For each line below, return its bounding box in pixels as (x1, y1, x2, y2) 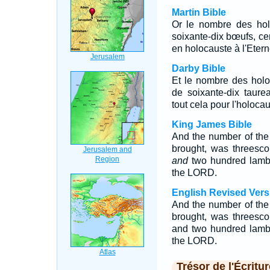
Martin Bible (171, 7, 226, 17)
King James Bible (171, 119, 252, 130)
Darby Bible (171, 63, 225, 74)
